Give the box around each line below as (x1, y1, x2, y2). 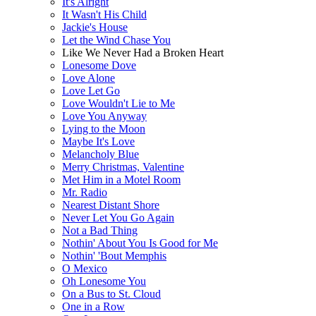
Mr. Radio (62, 186, 107, 198)
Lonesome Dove (62, 59, 136, 71)
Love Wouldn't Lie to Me (62, 97, 175, 109)
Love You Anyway (62, 109, 147, 122)
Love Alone (62, 71, 115, 84)
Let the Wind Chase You (62, 33, 171, 46)
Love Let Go (62, 84, 120, 97)
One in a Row (62, 300, 125, 312)
